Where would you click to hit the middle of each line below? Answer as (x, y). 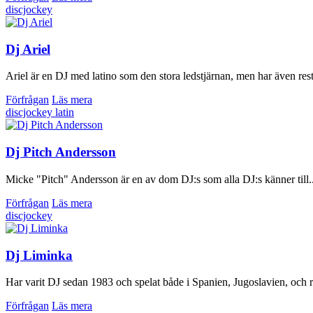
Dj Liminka (39, 255)
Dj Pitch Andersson (61, 152)
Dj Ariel (28, 49)
